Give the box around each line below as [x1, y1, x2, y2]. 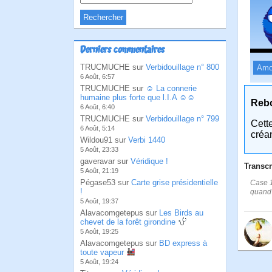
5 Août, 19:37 [80, 197, 118, 205]
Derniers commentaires [80, 44, 165, 56]
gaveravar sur [80, 157, 131, 166]
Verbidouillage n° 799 [146, 114, 219, 123]
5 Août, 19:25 [80, 228, 118, 235]
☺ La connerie [146, 84, 197, 93]
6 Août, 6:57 [80, 73, 115, 80]
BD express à [159, 239, 207, 248]
